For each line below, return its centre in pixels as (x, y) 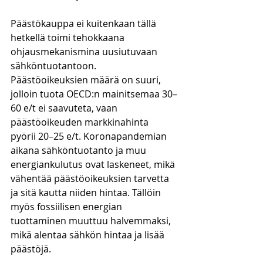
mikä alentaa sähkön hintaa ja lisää (89, 235)
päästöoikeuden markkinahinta (81, 122)
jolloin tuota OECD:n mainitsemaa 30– (94, 94)
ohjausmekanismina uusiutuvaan (85, 52)
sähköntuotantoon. (55, 66)
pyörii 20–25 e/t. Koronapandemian (90, 136)
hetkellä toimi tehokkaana (69, 38)
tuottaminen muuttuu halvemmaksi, (92, 221)
